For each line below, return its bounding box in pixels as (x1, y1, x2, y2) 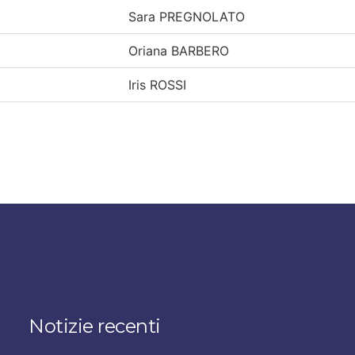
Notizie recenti (28, 314, 161, 338)
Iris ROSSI (128, 76, 186, 93)
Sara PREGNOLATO (128, 8, 245, 25)
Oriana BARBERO (128, 42, 229, 59)
